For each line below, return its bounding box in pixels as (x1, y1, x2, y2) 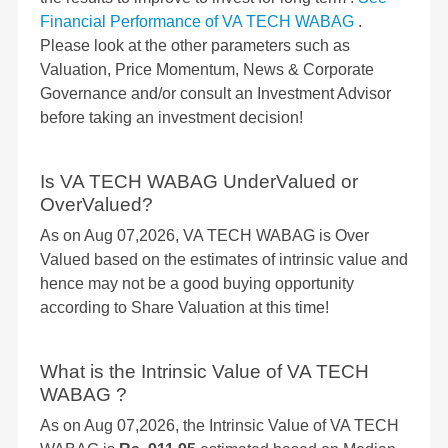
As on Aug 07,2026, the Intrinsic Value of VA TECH (40, 417, 399, 435)
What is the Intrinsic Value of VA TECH (40, 361, 369, 383)
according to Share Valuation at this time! (40, 299, 329, 317)
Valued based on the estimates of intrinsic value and (40, 251, 408, 269)
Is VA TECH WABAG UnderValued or (40, 171, 358, 193)
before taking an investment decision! (40, 109, 303, 127)
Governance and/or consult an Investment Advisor (40, 85, 391, 103)
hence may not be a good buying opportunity (40, 275, 354, 293)
